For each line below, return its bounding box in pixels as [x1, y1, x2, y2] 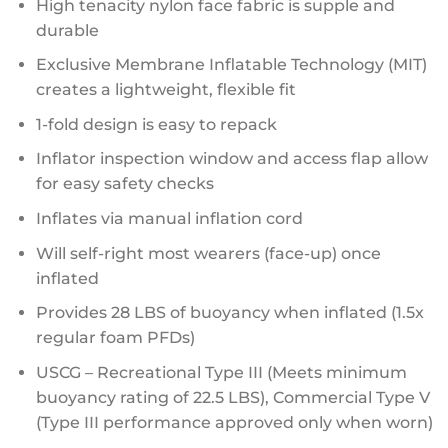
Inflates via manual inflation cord [35, 208, 303, 228]
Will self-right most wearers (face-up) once [35, 243, 381, 263]
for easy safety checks [35, 174, 214, 194]
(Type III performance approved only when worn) [35, 412, 433, 432]
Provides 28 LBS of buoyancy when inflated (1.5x [35, 303, 424, 323]
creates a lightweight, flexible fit [35, 80, 296, 100]
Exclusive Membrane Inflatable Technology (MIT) [35, 55, 427, 75]
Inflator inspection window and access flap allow [35, 149, 428, 169]
